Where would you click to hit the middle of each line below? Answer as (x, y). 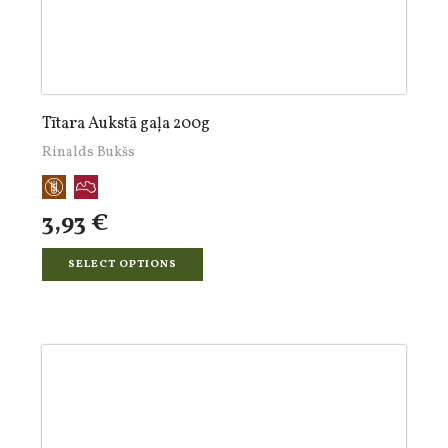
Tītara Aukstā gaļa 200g (126, 124)
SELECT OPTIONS (122, 264)
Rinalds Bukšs (88, 152)
